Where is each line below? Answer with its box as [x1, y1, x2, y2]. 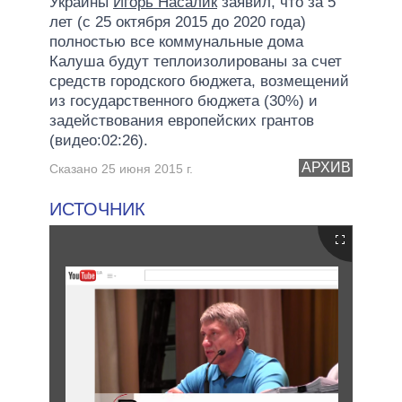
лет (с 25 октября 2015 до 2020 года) [49, 13, 306, 31]
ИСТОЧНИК [49, 198, 145, 219]
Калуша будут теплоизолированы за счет [49, 52, 342, 70]
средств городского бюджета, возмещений [49, 72, 349, 90]
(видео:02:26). [49, 131, 148, 149]
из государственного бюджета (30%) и [49, 92, 318, 109]
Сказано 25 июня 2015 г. [49, 161, 193, 176]
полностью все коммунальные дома [49, 32, 303, 50]
